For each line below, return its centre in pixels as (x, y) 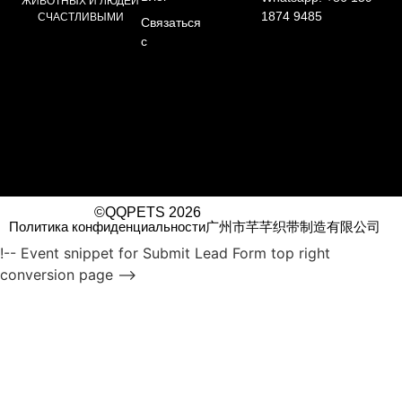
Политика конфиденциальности (107, 226)
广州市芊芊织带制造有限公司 (293, 226)
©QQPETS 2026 (148, 212)
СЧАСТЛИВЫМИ (80, 17)
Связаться (170, 23)
